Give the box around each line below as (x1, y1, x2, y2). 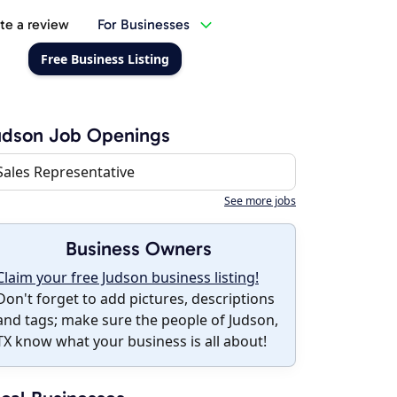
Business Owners (65, 237, 212, 261)
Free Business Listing (40, 51, 169, 67)
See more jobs (224, 193, 296, 208)
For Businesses (97, 16, 190, 33)
